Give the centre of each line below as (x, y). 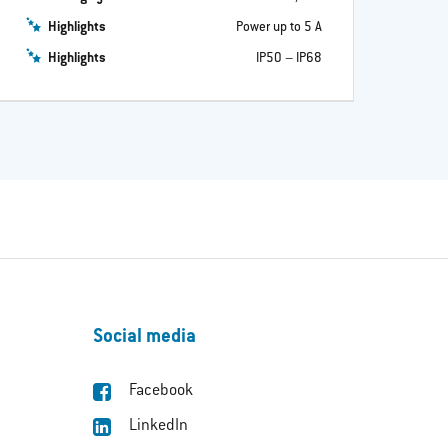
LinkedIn (159, 426)
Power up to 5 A (278, 27)
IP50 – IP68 (288, 58)
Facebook (161, 391)
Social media (145, 338)
